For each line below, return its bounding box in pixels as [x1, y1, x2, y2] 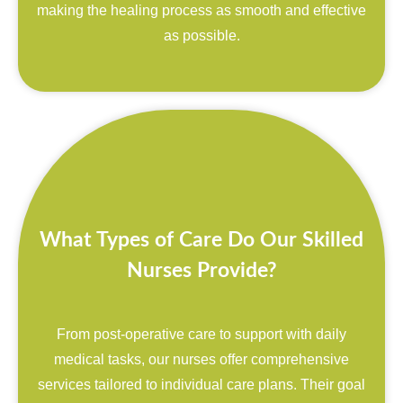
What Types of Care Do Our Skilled [40, 228, 363, 250]
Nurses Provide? [126, 259, 277, 281]
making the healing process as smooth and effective [37, 2, 366, 18]
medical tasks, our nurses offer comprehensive [54, 351, 349, 367]
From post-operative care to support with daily [57, 326, 346, 342]
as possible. [163, 27, 240, 43]
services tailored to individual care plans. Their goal [38, 376, 365, 392]
